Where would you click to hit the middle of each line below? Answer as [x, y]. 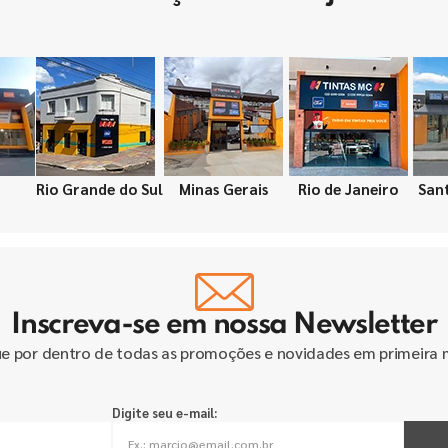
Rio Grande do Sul [100, 188]
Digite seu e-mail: [164, 412]
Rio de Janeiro [348, 188]
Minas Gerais [224, 188]
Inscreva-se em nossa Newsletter [224, 325]
